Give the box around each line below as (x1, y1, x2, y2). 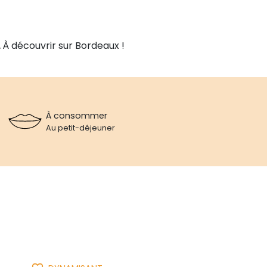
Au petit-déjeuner (46, 122, 116, 133)
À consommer (46, 109, 108, 122)
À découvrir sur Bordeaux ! (2, 38, 127, 52)
